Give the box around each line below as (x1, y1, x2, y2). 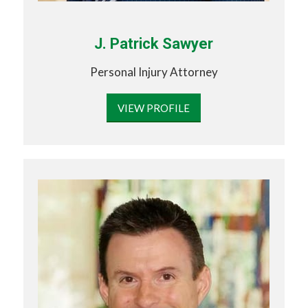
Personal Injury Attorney (89, 64, 218, 79)
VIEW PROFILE (118, 102, 190, 115)
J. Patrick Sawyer (94, 35, 214, 53)
